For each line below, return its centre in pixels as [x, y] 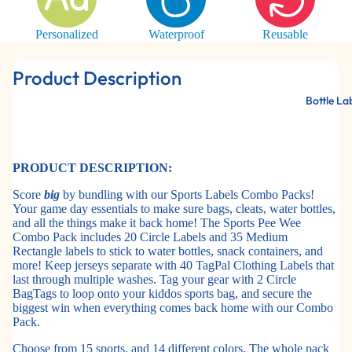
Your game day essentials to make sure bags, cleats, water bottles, [174, 208]
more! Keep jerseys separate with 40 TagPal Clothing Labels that [173, 265]
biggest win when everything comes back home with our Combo [173, 307]
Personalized [67, 34]
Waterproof [176, 34]
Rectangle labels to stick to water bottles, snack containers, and [168, 251]
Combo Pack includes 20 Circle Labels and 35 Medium [150, 236]
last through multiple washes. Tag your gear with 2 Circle [154, 279]
